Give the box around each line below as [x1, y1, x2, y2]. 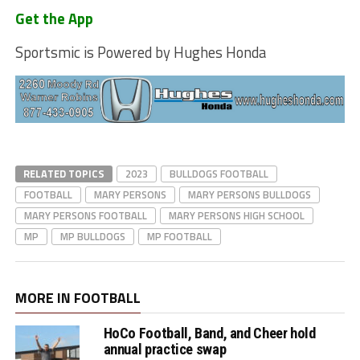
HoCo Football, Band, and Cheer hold [103, 325, 316, 342]
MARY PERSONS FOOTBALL [23, 207, 147, 224]
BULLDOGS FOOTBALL [169, 166, 268, 182]
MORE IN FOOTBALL [14, 287, 141, 309]
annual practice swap [103, 341, 227, 358]
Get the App [14, 7, 93, 31]
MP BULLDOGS [59, 228, 125, 245]
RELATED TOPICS [22, 166, 104, 182]
